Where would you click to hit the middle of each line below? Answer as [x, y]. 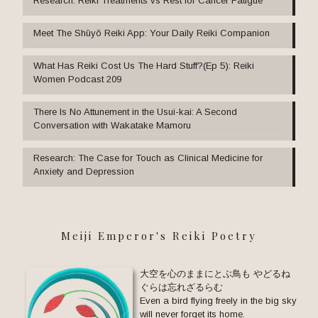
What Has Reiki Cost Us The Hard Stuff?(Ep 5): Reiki [144, 65]
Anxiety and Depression [84, 171]
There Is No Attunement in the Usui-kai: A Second [135, 111]
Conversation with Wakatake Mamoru [112, 125]
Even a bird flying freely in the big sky [218, 300]
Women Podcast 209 [77, 79]
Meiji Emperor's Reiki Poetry [159, 235]
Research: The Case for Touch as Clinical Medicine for [148, 158]
